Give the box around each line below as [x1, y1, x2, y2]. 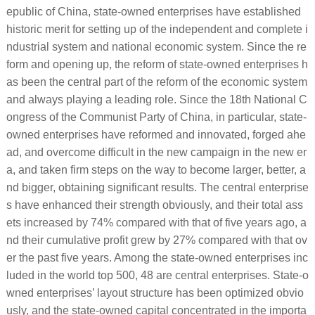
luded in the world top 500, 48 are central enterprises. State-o [6, 269, 309, 281]
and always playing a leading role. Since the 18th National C [6, 93, 307, 105]
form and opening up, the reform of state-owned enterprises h [6, 58, 308, 70]
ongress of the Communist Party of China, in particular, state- [6, 110, 307, 123]
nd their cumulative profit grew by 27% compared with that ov [6, 233, 307, 246]
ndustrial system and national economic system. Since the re [6, 40, 307, 53]
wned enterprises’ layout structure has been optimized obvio [6, 286, 304, 299]
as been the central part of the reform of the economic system [6, 75, 307, 88]
